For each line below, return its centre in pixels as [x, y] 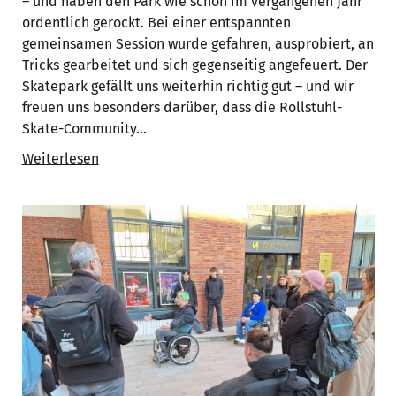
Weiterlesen [60, 158]
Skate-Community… [84, 128]
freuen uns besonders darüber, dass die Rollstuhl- [182, 107]
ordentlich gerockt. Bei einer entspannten [156, 22]
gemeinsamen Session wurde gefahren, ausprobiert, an [198, 43]
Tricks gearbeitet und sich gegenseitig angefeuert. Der [194, 65]
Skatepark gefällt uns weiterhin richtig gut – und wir [187, 86]
